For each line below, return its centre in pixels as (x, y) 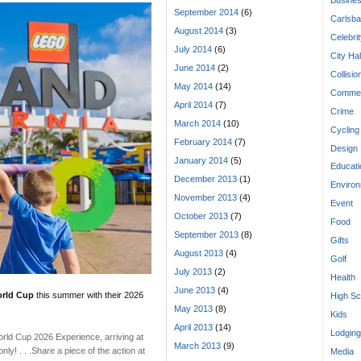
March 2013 (197, 345)
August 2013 (199, 253)
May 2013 (193, 308)
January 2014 (201, 160)
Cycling (345, 129)
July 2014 (193, 50)
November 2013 (205, 197)
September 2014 (206, 12)
